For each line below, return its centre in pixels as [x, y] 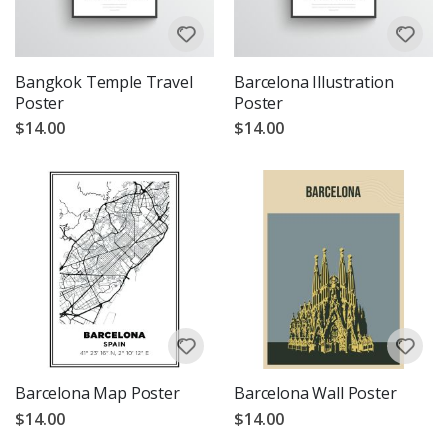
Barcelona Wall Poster [315, 393]
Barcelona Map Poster [97, 393]
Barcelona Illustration [314, 81]
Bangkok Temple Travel [104, 81]
